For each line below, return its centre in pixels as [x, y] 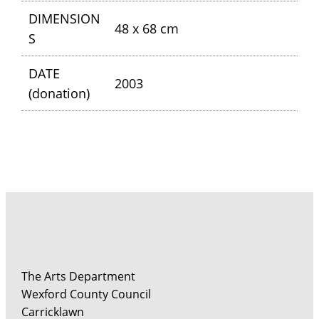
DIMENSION [65, 19]
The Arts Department [79, 277]
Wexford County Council [87, 294]
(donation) [59, 94]
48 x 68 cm [146, 29]
